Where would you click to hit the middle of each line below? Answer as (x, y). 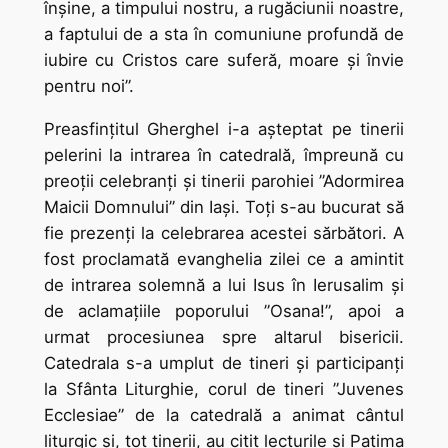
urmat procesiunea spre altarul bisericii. (224, 336)
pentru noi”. (88, 85)
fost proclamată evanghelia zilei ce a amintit (224, 258)
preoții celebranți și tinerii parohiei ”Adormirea (224, 180)
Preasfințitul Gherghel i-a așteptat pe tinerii (224, 128)
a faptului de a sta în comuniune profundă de (224, 33)
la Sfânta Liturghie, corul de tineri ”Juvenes (224, 388)
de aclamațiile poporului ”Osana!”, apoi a (224, 310)
